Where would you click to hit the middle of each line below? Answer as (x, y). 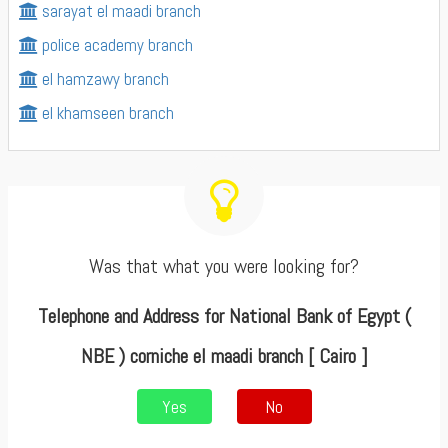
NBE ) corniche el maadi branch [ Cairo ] (224, 356)
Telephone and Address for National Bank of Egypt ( (224, 316)
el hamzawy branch (105, 79)
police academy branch (117, 45)
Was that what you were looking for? (224, 266)
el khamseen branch (108, 113)
